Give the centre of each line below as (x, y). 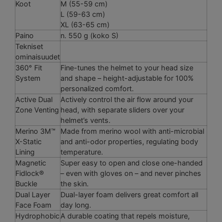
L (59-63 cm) (83, 14)
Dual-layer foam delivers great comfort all (129, 194)
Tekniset (29, 46)
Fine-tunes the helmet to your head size (127, 67)
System (28, 78)
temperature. (82, 152)
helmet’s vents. (85, 120)
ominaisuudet (38, 56)
